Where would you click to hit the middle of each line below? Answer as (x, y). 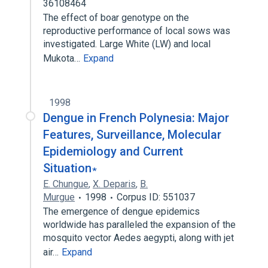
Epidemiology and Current (113, 151)
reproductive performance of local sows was (137, 31)
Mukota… (63, 58)
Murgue (59, 197)
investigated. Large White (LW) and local (127, 44)
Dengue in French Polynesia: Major (136, 118)
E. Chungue (66, 184)
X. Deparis (114, 184)
